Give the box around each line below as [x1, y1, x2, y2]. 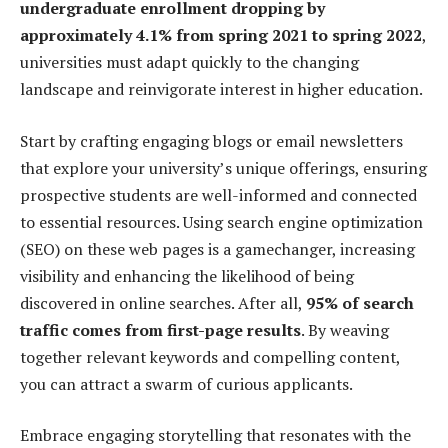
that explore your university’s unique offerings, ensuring [20, 156, 427, 179]
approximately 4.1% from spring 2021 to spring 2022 [20, 24, 422, 47]
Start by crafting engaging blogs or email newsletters [20, 129, 403, 152]
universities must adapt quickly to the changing [20, 51, 359, 74]
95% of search [306, 291, 414, 314]
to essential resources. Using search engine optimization [20, 210, 423, 233]
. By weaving [301, 318, 389, 341]
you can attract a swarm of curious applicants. [20, 372, 353, 395]
